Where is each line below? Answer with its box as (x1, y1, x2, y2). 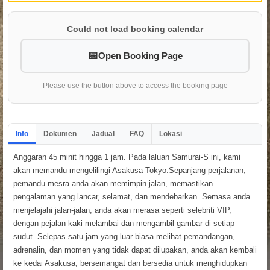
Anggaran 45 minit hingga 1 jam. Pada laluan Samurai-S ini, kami (13, 152, 240, 162)
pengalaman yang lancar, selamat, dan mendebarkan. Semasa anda (13, 192, 250, 202)
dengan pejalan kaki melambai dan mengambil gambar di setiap (13, 219, 234, 228)
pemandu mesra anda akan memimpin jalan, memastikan (13, 179, 213, 189)
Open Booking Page (98, 51, 183, 61)
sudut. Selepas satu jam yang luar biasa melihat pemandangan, (13, 232, 235, 242)
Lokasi (159, 130, 182, 139)
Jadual (92, 130, 115, 139)
